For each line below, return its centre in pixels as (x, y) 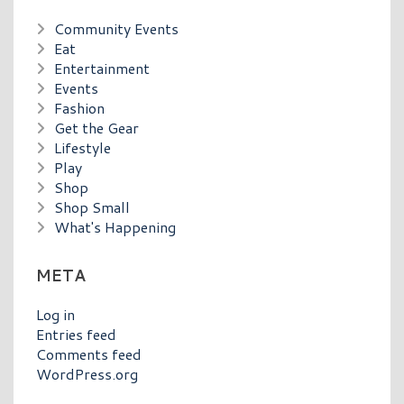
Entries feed (76, 334)
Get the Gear (96, 127)
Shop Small (92, 207)
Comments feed (89, 353)
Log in (55, 314)
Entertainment (102, 68)
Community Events (116, 28)
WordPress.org (87, 373)
